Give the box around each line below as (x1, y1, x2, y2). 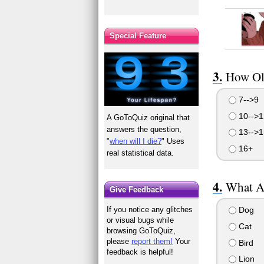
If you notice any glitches (107, 205, 193, 214)
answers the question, (107, 124, 182, 134)
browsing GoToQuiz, (107, 226, 176, 236)
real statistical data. (107, 148, 174, 157)
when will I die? (110, 136, 162, 146)
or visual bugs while (107, 216, 174, 225)
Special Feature (110, 31, 167, 40)
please (107, 237, 132, 246)
